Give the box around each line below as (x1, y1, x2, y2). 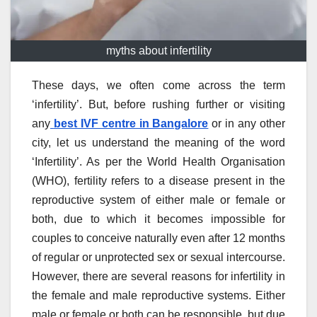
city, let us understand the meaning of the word (32, 137, 285, 149)
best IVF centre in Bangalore (53, 117, 209, 130)
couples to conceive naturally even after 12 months (32, 232, 285, 245)
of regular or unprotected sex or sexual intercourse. (32, 251, 285, 264)
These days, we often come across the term (32, 79, 285, 92)
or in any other (208, 117, 286, 130)
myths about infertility (105, 45, 212, 57)
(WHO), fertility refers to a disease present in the (32, 175, 285, 188)
